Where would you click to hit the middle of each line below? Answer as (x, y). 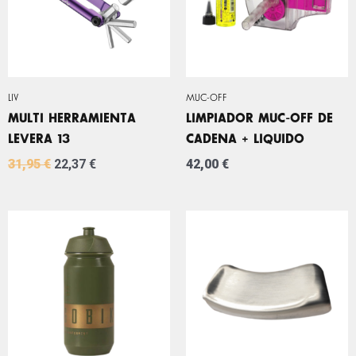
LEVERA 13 (39, 139)
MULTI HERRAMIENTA (72, 118)
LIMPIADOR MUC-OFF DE (259, 118)
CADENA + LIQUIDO (245, 139)
